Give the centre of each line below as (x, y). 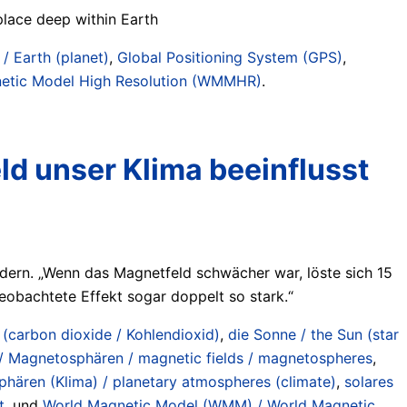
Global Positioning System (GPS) (230, 57)
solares (369, 381)
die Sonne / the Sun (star (313, 334)
